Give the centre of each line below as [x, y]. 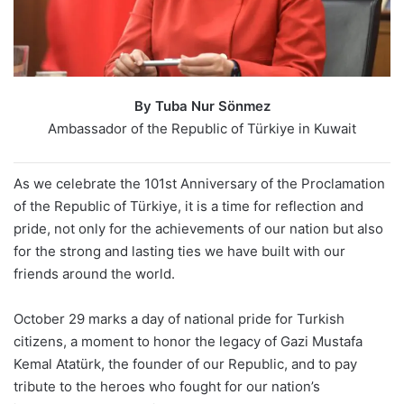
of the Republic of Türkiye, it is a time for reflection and [188, 207]
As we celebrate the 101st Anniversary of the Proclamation [199, 184]
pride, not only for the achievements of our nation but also [198, 229]
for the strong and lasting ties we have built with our [179, 252]
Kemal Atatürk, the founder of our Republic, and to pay [185, 364]
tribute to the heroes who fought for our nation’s [167, 387]
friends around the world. [94, 274]
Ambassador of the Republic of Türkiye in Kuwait [202, 129]
